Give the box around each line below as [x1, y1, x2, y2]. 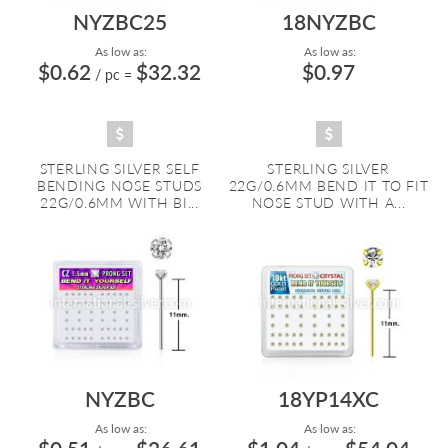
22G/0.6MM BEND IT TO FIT [228, 177, 429, 194]
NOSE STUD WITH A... [251, 194, 406, 211]
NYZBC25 [72, 9, 167, 34]
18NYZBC [281, 9, 376, 34]
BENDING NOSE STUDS [36, 177, 203, 194]
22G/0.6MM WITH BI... [40, 194, 199, 211]
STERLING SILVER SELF [39, 160, 200, 177]
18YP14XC [278, 386, 379, 411]
